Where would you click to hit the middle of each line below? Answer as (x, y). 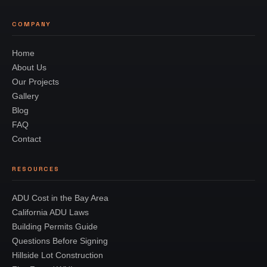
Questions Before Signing (60, 241)
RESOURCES (36, 169)
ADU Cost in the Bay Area (60, 198)
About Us (29, 67)
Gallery (25, 96)
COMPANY (32, 24)
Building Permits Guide (55, 226)
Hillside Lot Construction (58, 255)
